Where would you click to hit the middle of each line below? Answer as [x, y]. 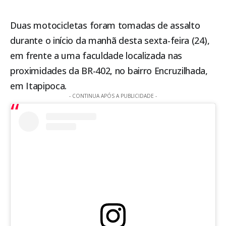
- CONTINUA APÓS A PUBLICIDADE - [113, 96]
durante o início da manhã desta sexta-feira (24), [110, 41]
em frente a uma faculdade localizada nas [96, 56]
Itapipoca [45, 86]
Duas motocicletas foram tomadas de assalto [105, 25]
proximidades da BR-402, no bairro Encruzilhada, [109, 71]
